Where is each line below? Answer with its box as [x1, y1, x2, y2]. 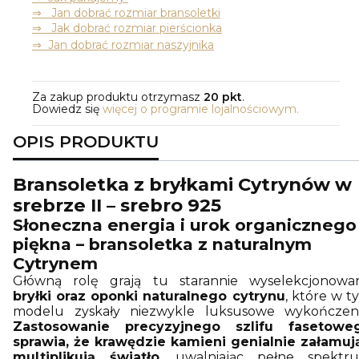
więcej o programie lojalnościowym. [103, 101, 299, 116]
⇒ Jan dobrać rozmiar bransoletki [32, 5, 220, 20]
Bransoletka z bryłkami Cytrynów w [13, 172, 352, 196]
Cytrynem [13, 252, 98, 273]
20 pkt [204, 89, 242, 104]
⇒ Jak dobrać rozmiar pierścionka [32, 20, 222, 35]
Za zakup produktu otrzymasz [32, 89, 204, 104]
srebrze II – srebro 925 [13, 193, 221, 216]
